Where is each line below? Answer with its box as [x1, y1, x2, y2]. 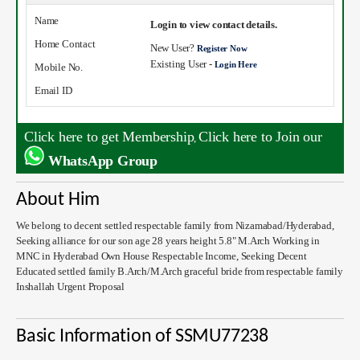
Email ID [35, 84, 72, 96]
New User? [149, 41, 197, 54]
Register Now [196, 43, 247, 53]
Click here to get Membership [24, 128, 194, 145]
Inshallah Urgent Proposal [16, 280, 125, 292]
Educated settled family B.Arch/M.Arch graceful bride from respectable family [16, 264, 343, 277]
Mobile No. [35, 60, 83, 73]
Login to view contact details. [149, 18, 277, 31]
